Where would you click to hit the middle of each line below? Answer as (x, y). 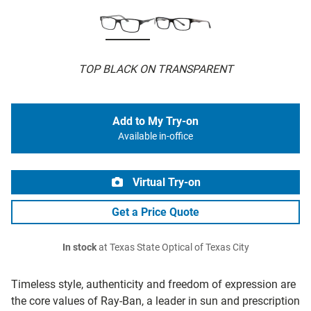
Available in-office (155, 137)
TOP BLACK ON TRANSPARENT (155, 69)
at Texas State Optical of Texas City (173, 248)
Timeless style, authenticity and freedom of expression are (153, 285)
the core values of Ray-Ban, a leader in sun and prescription (155, 301)
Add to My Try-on (155, 121)
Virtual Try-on (165, 183)
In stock (79, 248)
